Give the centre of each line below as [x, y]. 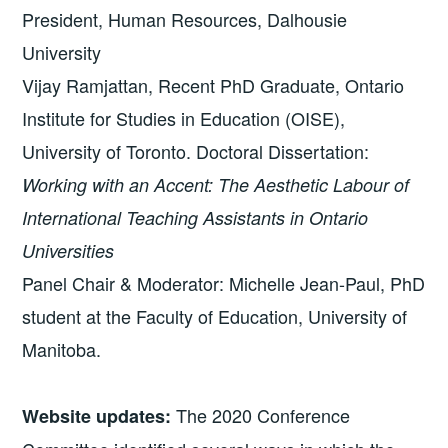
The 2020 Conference [261, 414]
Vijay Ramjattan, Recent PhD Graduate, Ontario [213, 85]
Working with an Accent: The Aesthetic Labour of [216, 185]
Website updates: [97, 415]
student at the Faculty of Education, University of [215, 316]
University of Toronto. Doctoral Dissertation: [196, 151]
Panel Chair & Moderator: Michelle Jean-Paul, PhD [224, 283]
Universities [68, 251]
